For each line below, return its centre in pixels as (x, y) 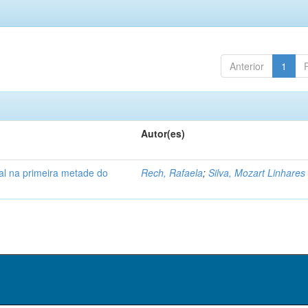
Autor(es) (163, 133)
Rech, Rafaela (172, 173)
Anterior (246, 66)
